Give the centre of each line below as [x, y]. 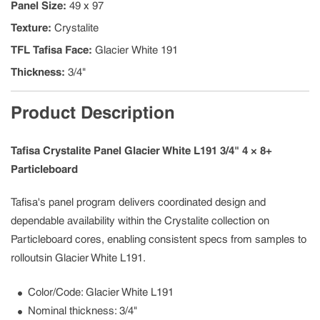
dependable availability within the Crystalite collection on [140, 221]
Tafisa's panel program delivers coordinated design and [138, 202]
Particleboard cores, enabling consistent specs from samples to [159, 239]
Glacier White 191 [136, 50]
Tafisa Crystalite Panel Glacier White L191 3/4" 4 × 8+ [141, 151]
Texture [29, 28]
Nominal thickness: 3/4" [82, 311]
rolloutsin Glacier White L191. [78, 258]
